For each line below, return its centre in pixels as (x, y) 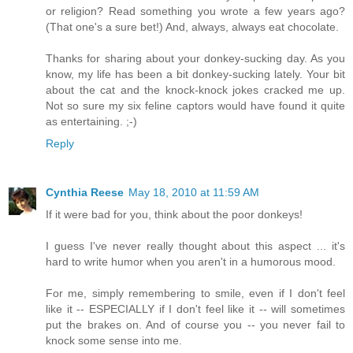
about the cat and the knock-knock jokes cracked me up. (195, 90)
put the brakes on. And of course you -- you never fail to (195, 325)
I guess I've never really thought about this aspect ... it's (195, 246)
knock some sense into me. (114, 341)
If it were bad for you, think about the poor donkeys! (174, 215)
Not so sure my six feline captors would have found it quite (195, 106)
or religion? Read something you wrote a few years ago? (195, 11)
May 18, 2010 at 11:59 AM (194, 193)
